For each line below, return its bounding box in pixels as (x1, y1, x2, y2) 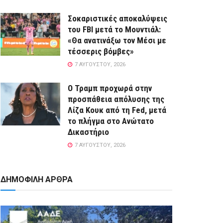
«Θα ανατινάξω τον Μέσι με (68, 35, 166, 46)
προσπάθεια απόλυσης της (68, 94, 164, 105)
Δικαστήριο (68, 127, 109, 137)
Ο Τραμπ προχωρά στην (68, 83, 152, 94)
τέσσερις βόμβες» (68, 46, 134, 57)
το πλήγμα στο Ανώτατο (68, 116, 154, 126)
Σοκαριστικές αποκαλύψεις (68, 13, 167, 24)
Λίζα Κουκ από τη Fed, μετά (68, 105, 166, 115)
